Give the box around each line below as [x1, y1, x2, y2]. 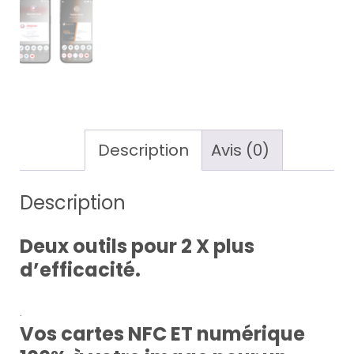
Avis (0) [210, 138, 269, 161]
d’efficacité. [20, 256, 141, 283]
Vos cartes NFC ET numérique [20, 320, 305, 347]
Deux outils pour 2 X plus [20, 232, 254, 259]
